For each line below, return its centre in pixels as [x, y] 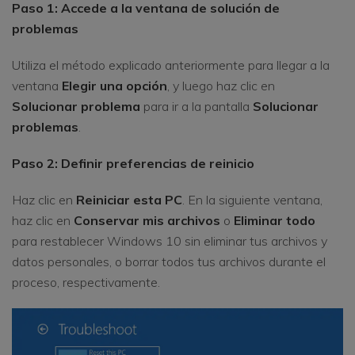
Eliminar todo [275, 221]
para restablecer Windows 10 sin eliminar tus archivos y [170, 241]
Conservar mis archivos [147, 221]
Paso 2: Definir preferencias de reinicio [133, 164]
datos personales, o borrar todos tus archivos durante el [169, 262]
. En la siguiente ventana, [252, 200]
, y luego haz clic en [221, 86]
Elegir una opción [115, 86]
